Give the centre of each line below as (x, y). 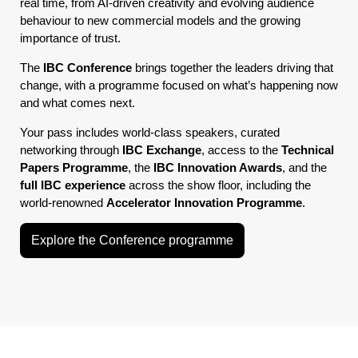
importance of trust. (70, 38)
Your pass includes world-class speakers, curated (149, 132)
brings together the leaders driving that (232, 67)
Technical (307, 149)
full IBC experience (74, 185)
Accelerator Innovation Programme (204, 202)
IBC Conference (87, 67)
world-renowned (63, 202)
